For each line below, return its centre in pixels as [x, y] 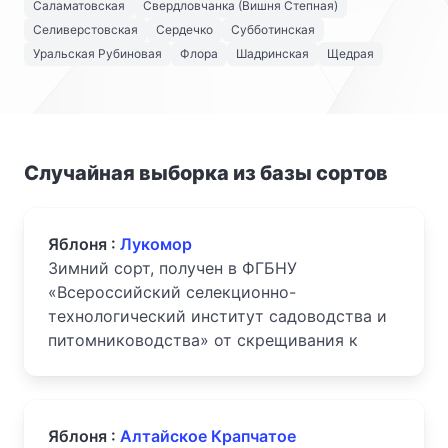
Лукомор [156, 244]
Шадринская [272, 53]
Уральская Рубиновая [97, 53]
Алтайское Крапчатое [208, 436]
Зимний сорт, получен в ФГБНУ [172, 268]
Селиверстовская [85, 29]
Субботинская [273, 29]
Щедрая [350, 53]
